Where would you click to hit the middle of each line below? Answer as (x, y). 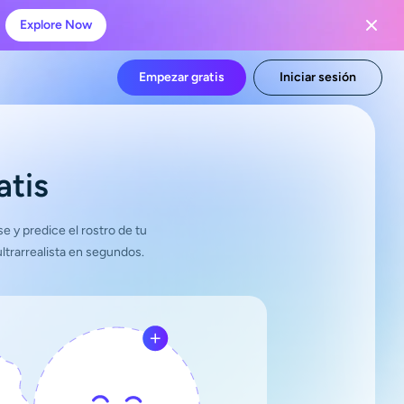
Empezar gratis (182, 77)
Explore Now (55, 25)
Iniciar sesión (318, 77)
